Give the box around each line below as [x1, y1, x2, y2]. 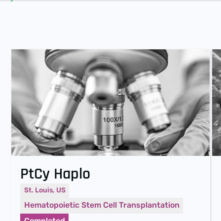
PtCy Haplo [20, 163, 91, 184]
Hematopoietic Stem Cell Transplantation [24, 200, 180, 210]
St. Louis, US [24, 186, 66, 195]
